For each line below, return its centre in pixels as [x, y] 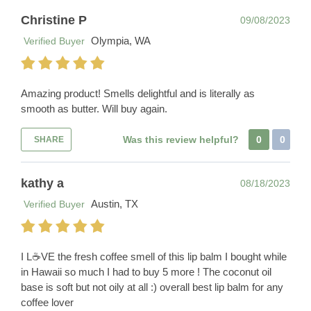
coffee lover [47, 303]
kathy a [42, 184]
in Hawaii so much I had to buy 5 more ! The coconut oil [146, 272]
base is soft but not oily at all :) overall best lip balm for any [152, 287]
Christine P [54, 20]
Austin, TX [115, 204]
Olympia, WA [121, 41]
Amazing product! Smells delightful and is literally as [138, 94]
